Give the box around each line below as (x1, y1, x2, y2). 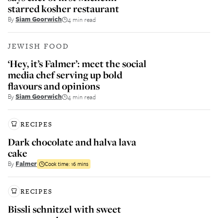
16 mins (71, 159, 89, 168)
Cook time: (45, 159, 71, 168)
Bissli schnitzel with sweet (8, 202, 121, 216)
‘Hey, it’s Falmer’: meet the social (8, 57, 146, 70)
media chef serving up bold (8, 68, 122, 81)
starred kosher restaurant (8, 2, 119, 15)
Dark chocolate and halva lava (8, 135, 136, 148)
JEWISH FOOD (8, 41, 69, 51)
